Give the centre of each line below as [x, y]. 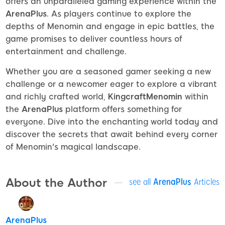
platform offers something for [122, 109]
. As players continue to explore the [119, 14]
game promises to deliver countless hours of [94, 39]
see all [141, 182]
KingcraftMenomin [145, 97]
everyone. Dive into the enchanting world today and [112, 122]
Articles [205, 182]
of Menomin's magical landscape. [73, 147]
